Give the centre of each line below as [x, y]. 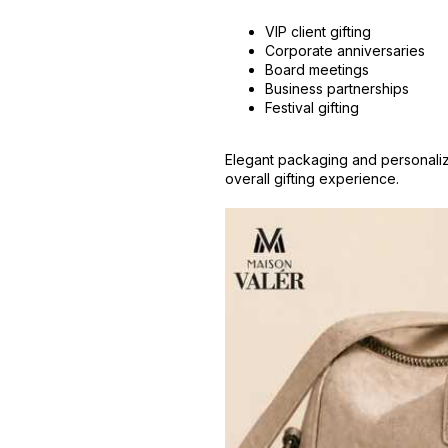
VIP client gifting [318, 31]
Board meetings [317, 69]
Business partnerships [337, 88]
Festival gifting [312, 107]
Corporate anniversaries [345, 50]
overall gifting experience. [312, 178]
